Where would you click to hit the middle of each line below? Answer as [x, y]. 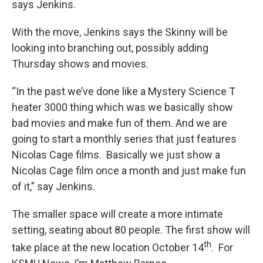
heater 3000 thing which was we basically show [122, 107]
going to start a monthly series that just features [124, 139]
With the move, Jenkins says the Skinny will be [120, 32]
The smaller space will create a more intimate [117, 214]
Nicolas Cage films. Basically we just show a [116, 155]
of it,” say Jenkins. [55, 186]
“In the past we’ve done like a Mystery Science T [124, 91]
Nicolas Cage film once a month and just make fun [129, 171]
